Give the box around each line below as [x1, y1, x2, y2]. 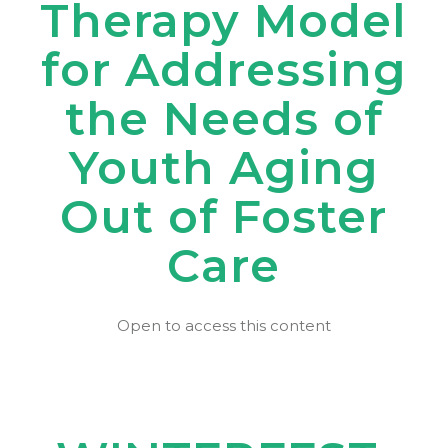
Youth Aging [68, 139, 379, 196]
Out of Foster [60, 188, 388, 245]
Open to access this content [116, 316, 331, 335]
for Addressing [40, 41, 407, 98]
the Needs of [64, 90, 383, 147]
